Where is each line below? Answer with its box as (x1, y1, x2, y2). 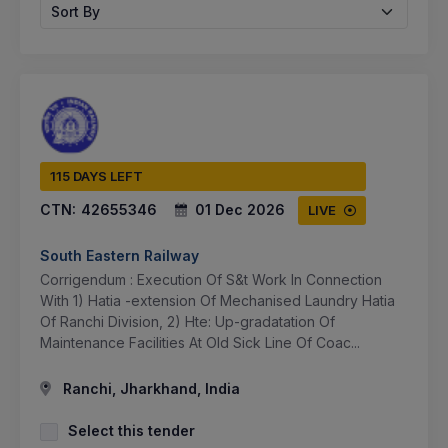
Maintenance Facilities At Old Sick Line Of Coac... (40, 333, 360, 351)
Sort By (51, 2, 100, 20)
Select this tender (68, 421, 195, 439)
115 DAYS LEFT (50, 167, 143, 184)
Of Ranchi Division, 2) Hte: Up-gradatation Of (40, 312, 335, 330)
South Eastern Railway (40, 246, 199, 264)
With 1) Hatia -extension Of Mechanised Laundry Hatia (40, 291, 395, 309)
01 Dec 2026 (195, 200, 285, 218)
